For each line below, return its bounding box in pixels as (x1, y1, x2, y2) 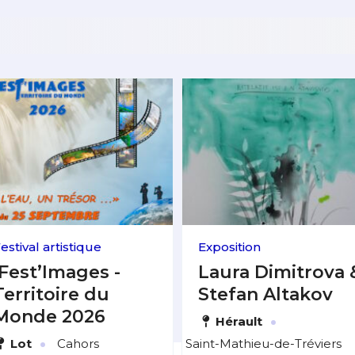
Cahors (53, 335, 99, 351)
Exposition (198, 239, 261, 254)
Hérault (215, 313, 262, 329)
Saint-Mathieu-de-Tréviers (182, 335, 342, 351)
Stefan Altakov (198, 283, 333, 305)
